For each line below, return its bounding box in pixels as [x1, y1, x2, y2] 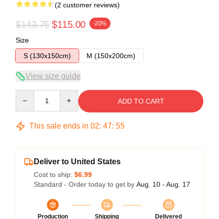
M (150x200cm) [87, 51, 135, 60]
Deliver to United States [34, 157, 121, 166]
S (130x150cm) [23, 51, 71, 60]
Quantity [15, 90, 41, 98]
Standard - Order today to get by [34, 180, 136, 188]
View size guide [25, 71, 81, 80]
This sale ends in [27, 121, 90, 130]
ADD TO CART [117, 97, 164, 105]
